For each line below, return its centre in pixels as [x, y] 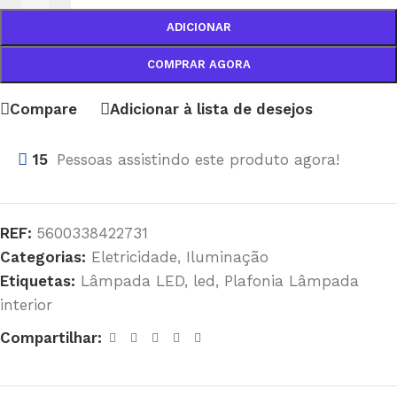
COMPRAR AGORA [198, 64]
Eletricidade [134, 257]
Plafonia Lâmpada [292, 281]
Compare [43, 109]
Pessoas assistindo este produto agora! [198, 160]
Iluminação [227, 257]
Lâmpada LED [132, 281]
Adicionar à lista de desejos [211, 109]
